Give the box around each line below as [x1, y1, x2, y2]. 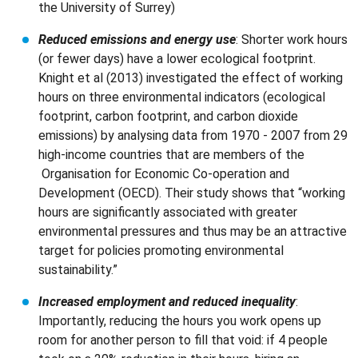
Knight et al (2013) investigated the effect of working [38, 70, 343, 86]
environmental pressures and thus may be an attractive [38, 224, 347, 239]
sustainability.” [38, 262, 117, 277]
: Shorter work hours [236, 32, 348, 47]
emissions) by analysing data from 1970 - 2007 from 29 [38, 128, 348, 143]
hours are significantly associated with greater [38, 205, 297, 220]
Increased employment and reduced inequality [38, 294, 296, 309]
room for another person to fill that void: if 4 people [38, 332, 328, 348]
